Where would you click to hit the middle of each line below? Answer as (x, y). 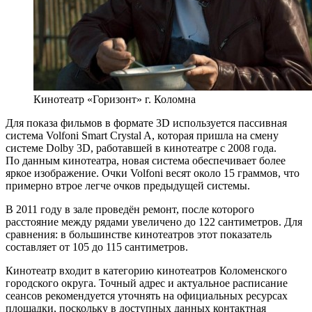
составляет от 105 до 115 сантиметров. (97, 247)
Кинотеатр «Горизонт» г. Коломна (115, 99)
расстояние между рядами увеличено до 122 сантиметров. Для (154, 221)
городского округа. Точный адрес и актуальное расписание (147, 283)
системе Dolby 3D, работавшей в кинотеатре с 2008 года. (141, 148)
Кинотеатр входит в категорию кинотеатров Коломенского (146, 270)
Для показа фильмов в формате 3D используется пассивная (146, 123)
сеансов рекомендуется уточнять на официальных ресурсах (147, 295)
